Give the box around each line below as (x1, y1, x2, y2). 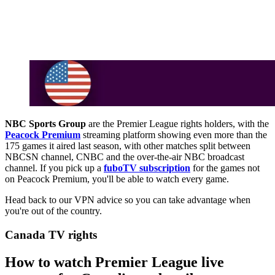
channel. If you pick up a (5, 163, 104, 174)
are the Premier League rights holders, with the (86, 118, 269, 130)
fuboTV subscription (104, 163, 190, 174)
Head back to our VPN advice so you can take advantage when (5, 195, 250, 206)
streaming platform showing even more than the (80, 130, 267, 141)
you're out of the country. (5, 206, 104, 217)
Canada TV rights (5, 228, 97, 241)
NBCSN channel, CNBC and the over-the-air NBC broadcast (5, 152, 244, 163)
